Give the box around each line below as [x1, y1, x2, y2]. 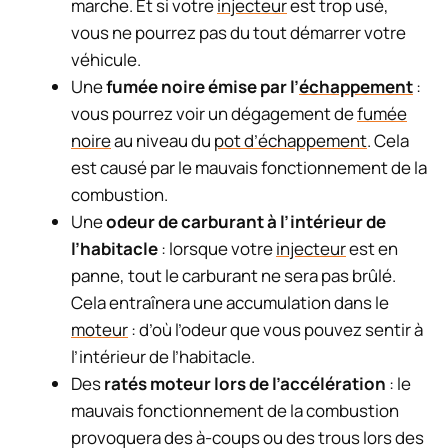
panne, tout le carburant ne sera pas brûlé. [71, 263, 396, 287]
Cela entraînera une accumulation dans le [71, 290, 389, 314]
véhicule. [71, 47, 141, 71]
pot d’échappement [214, 128, 367, 152]
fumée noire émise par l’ [106, 74, 299, 98]
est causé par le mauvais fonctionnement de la [71, 155, 427, 179]
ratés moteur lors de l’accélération [104, 371, 386, 395]
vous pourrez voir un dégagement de [71, 101, 357, 125]
